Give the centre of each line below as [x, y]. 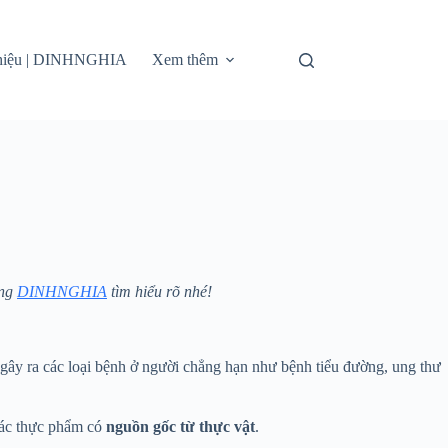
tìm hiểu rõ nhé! [159, 291]
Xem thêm [185, 59]
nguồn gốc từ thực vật [180, 426]
